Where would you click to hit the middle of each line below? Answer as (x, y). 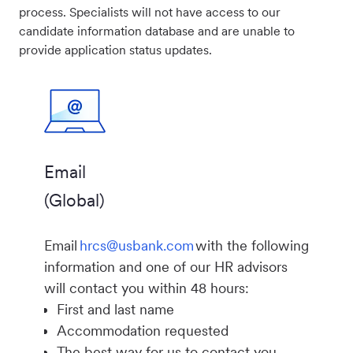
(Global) (74, 201)
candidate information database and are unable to (157, 32)
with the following (251, 246)
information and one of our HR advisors (166, 267)
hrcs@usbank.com (137, 246)
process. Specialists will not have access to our (150, 13)
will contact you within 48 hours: (149, 288)
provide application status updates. (115, 50)
